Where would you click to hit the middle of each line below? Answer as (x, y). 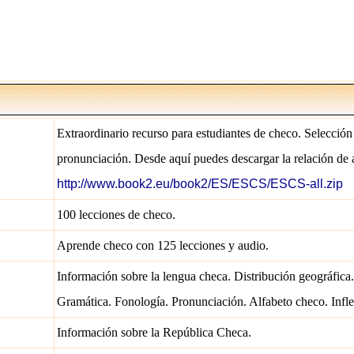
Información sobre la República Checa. (154, 332)
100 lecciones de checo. (116, 215)
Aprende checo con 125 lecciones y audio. (163, 245)
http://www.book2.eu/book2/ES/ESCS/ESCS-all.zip (200, 184)
